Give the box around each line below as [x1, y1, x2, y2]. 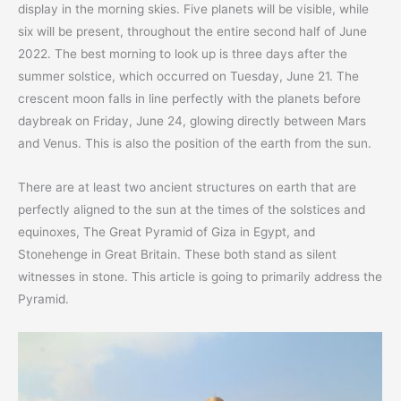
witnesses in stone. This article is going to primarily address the [18, 269, 382, 284]
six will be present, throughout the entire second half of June [18, 23, 367, 38]
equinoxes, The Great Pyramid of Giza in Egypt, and [18, 224, 315, 239]
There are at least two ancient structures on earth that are [18, 179, 356, 194]
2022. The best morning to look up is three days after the [18, 46, 347, 61]
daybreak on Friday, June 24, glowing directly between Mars [18, 113, 366, 128]
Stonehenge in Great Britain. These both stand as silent [18, 246, 337, 261]
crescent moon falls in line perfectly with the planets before [18, 90, 361, 106]
